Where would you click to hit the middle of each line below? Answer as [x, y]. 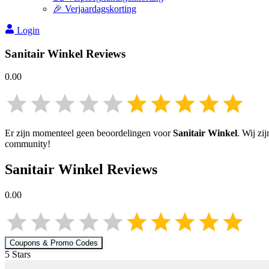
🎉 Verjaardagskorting [95, 9]
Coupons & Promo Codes [54, 243]
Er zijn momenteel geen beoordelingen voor [89, 133]
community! [28, 144]
